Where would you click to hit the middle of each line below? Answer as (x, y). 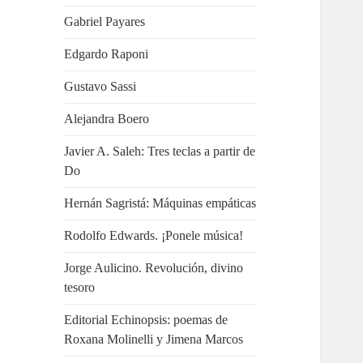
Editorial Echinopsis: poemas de (146, 320)
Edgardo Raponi (107, 54)
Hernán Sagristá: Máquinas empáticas (160, 203)
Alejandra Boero (107, 119)
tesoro (80, 288)
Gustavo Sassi (100, 87)
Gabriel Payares (105, 22)
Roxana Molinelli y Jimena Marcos (154, 340)
